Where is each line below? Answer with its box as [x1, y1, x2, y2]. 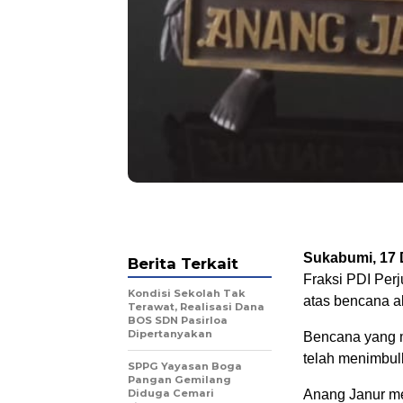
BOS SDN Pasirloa [128, 314, 228, 327]
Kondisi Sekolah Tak [128, 287, 246, 300]
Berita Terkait [128, 255, 238, 273]
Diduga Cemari [128, 387, 214, 400]
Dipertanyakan [128, 327, 212, 341]
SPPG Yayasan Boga [128, 360, 242, 373]
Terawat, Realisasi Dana [128, 300, 264, 314]
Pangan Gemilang [128, 373, 231, 387]
